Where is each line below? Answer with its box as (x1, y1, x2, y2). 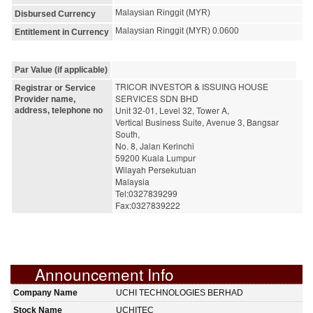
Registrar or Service (15, 82, 96, 93)
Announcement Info (35, 262, 174, 285)
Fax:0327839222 (115, 198, 180, 211)
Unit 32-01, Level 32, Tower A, (115, 103, 229, 116)
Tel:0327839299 (115, 187, 177, 199)
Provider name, (15, 94, 75, 104)
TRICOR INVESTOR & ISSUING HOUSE (115, 80, 268, 92)
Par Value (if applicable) (15, 64, 108, 75)
